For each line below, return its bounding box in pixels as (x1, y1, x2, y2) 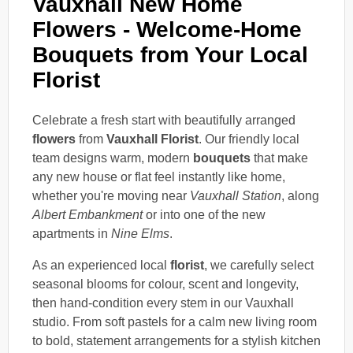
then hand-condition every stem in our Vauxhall (32, 295, 294, 310)
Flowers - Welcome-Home (32, 17, 302, 42)
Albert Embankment (32, 207, 143, 221)
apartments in (32, 226, 111, 240)
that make (251, 150, 308, 165)
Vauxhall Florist (106, 132, 199, 146)
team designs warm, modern (32, 150, 193, 165)
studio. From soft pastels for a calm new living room (32, 314, 317, 329)
